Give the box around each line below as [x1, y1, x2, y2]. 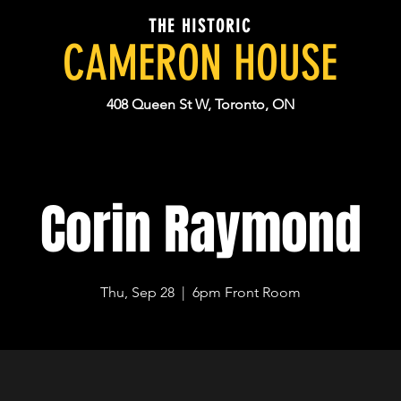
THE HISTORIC [149, 15, 252, 37]
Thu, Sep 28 [100, 284, 175, 301]
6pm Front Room [192, 284, 302, 301]
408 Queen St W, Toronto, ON [107, 96, 294, 113]
